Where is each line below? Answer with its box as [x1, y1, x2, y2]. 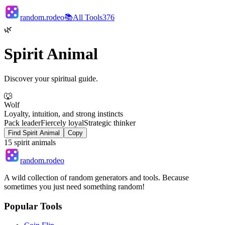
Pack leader [4, 118, 41, 127]
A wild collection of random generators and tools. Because [4, 173, 189, 182]
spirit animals [12, 138, 56, 147]
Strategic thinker [84, 118, 136, 127]
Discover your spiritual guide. [4, 74, 98, 83]
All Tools [73, 13, 102, 22]
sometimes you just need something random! [4, 182, 145, 191]
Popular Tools [4, 200, 62, 211]
